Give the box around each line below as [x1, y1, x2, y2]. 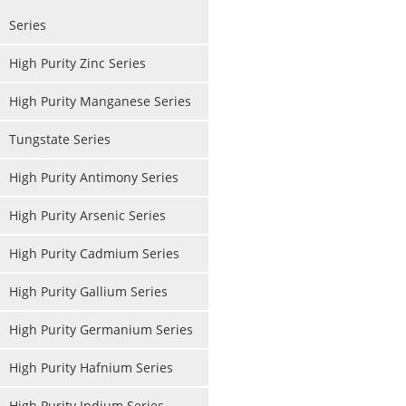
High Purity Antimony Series [9, 169, 179, 186]
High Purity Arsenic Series [9, 207, 166, 224]
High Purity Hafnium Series [9, 359, 173, 376]
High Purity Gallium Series [9, 283, 168, 300]
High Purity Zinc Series [9, 54, 146, 72]
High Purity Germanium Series [9, 321, 193, 338]
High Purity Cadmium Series [9, 245, 179, 262]
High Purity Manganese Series [9, 92, 191, 110]
